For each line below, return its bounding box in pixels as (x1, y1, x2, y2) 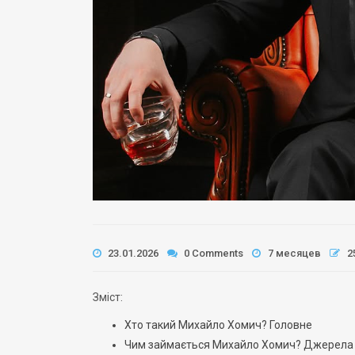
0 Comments (181, 247, 243, 259)
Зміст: (93, 291, 123, 303)
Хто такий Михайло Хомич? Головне (124, 319, 312, 331)
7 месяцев (268, 247, 321, 259)
